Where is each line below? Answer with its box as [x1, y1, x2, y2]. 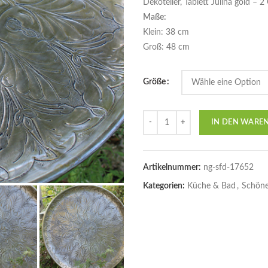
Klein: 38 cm [143, 28, 189, 36]
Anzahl [142, 112, 167, 120]
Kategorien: [143, 182, 187, 190]
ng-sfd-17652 [203, 163, 254, 172]
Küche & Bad [187, 182, 236, 190]
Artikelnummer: [143, 163, 203, 172]
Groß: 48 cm [143, 43, 190, 51]
